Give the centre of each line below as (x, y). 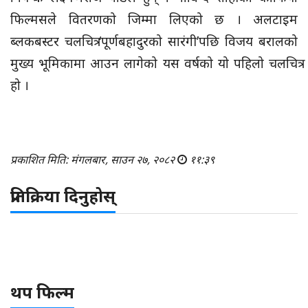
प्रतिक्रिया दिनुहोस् (63, 195)
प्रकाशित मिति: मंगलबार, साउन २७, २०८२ (94, 159)
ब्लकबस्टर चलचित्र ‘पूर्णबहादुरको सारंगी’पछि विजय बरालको (154, 41)
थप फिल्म (42, 291)
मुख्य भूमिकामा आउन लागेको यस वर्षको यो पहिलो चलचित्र (154, 63)
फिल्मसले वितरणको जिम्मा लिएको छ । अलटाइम (154, 19)
